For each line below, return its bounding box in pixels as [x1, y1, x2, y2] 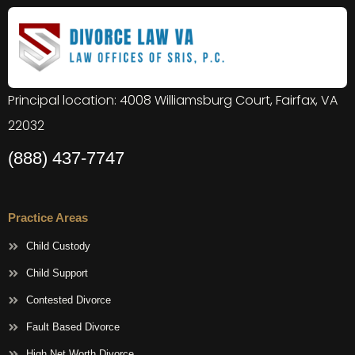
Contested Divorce [25, 294, 111, 307]
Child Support [25, 267, 88, 280]
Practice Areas [8, 211, 88, 225]
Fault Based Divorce [25, 321, 120, 334]
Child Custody [25, 240, 90, 253]
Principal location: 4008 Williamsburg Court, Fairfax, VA [8, 90, 338, 109]
